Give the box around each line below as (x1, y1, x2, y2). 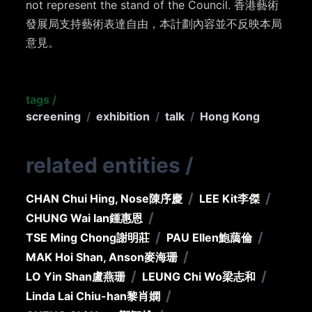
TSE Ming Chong (26, 231, 117, 245)
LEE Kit (199, 192, 238, 206)
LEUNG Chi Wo (142, 270, 223, 284)
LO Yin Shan (26, 270, 93, 284)
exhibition (96, 109, 150, 124)
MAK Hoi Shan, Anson (26, 250, 145, 265)
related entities (26, 153, 181, 178)
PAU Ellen (166, 231, 219, 245)
